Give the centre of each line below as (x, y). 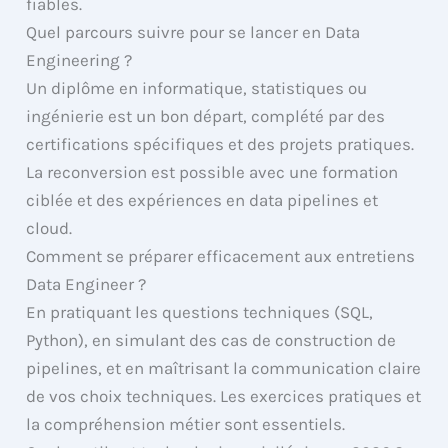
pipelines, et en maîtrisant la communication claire (224, 368)
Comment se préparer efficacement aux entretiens (221, 256)
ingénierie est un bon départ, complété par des (206, 116)
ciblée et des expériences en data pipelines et (202, 200)
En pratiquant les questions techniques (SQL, (200, 312)
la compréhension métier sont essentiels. (186, 424)
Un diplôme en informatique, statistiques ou (197, 88)
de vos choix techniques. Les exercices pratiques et (224, 396)
